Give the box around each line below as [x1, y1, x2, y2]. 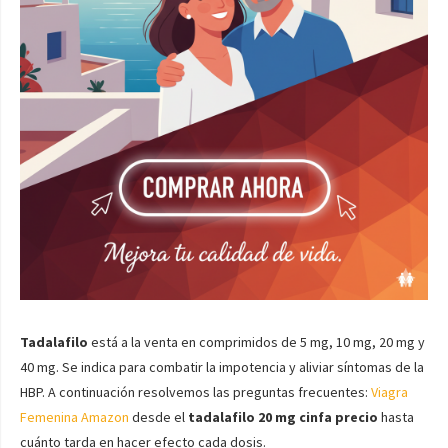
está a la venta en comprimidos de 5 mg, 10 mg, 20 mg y [88, 333, 425, 351]
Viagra [371, 383, 408, 401]
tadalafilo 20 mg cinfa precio [188, 408, 378, 426]
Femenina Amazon [20, 408, 129, 426]
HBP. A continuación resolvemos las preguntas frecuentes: [20, 383, 371, 401]
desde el [129, 408, 188, 426]
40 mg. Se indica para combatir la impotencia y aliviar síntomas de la [20, 358, 424, 376]
